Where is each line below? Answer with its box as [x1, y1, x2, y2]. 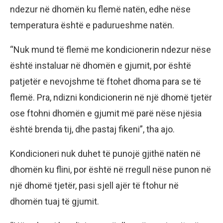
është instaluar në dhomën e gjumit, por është [10, 60, 191, 71]
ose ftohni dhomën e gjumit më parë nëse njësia [10, 108, 202, 119]
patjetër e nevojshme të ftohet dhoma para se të [10, 76, 201, 87]
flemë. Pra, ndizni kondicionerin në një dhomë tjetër [10, 92, 212, 103]
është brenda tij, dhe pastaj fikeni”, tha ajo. [10, 124, 175, 135]
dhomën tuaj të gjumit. [10, 196, 99, 207]
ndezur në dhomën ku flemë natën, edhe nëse [10, 4, 191, 15]
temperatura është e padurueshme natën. [10, 20, 174, 31]
